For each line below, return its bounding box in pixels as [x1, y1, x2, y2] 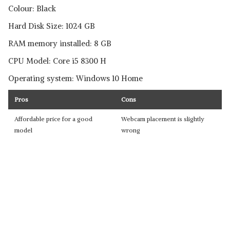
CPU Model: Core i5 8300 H [8, 56, 106, 66]
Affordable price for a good [14, 115, 92, 123]
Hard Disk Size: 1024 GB [8, 21, 95, 31]
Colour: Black [8, 4, 56, 13]
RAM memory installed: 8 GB [8, 39, 111, 48]
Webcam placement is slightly [121, 115, 204, 123]
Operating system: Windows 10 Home [8, 73, 143, 83]
